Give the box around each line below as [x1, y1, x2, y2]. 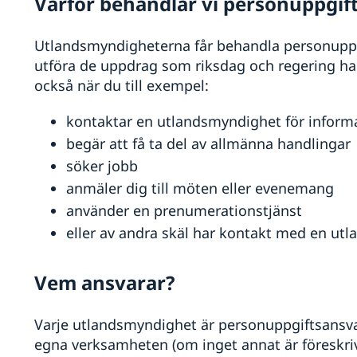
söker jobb [65, 156, 138, 176]
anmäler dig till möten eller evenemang [65, 178, 334, 198]
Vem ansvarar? [33, 269, 175, 296]
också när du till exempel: [33, 76, 209, 96]
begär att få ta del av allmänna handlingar [65, 134, 351, 154]
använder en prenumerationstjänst [65, 201, 302, 221]
